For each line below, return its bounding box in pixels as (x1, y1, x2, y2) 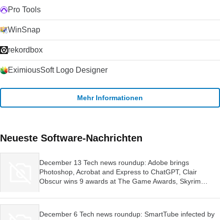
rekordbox (8, 46, 43, 54)
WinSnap (8, 26, 40, 34)
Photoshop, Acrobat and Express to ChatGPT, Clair (39, 167, 197, 176)
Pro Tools (8, 5, 41, 14)
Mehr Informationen (77, 93, 143, 102)
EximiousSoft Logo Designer (8, 66, 108, 74)
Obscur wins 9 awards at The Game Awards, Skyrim (39, 177, 201, 185)
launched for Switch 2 (39, 186, 106, 194)
